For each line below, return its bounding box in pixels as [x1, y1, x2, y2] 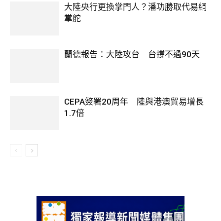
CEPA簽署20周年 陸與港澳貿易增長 [64, 97, 204, 107]
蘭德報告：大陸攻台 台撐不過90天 [64, 49, 200, 59]
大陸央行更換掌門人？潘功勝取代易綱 [64, 2, 207, 12]
